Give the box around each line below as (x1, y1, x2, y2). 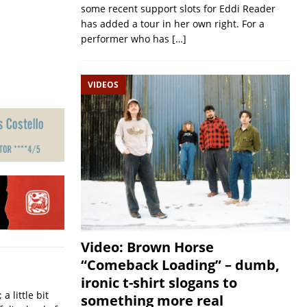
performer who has (80, 32, 172, 45)
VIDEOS (87, 78, 119, 90)
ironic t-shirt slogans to (80, 273, 237, 293)
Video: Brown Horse (80, 238, 214, 257)
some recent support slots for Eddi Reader (80, 1, 275, 15)
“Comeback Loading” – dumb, (80, 256, 280, 275)
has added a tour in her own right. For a (80, 16, 265, 30)
